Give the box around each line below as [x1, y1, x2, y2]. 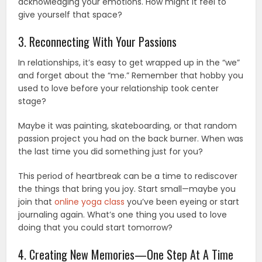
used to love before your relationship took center [18, 82, 219, 94]
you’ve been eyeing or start [125, 195, 240, 208]
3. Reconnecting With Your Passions [18, 32, 177, 50]
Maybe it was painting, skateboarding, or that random [18, 119, 237, 132]
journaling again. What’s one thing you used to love [18, 208, 227, 220]
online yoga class [54, 195, 125, 208]
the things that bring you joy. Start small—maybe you [18, 182, 236, 195]
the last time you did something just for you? [18, 145, 204, 157]
